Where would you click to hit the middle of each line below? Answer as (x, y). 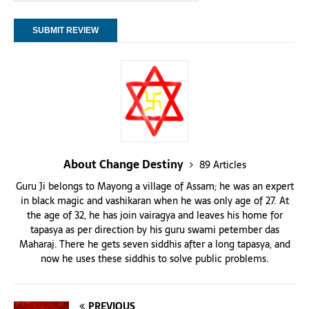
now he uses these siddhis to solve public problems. (154, 258)
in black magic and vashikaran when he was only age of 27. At (154, 200)
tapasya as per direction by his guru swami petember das (154, 229)
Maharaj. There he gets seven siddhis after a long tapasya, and (154, 244)
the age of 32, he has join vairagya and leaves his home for (154, 215)
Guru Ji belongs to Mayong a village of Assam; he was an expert (154, 186)
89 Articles (222, 165)
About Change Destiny (124, 164)
